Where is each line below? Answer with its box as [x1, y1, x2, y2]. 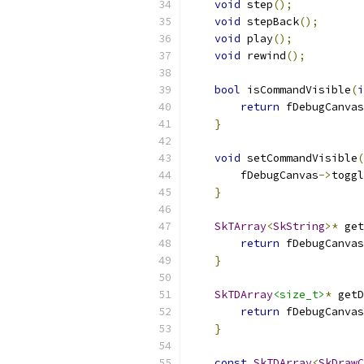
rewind [240, 49, 286, 63]
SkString [273, 219, 325, 233]
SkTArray [214, 219, 266, 233]
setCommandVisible [240, 151, 357, 165]
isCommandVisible [240, 83, 351, 97]
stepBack [240, 15, 299, 28]
